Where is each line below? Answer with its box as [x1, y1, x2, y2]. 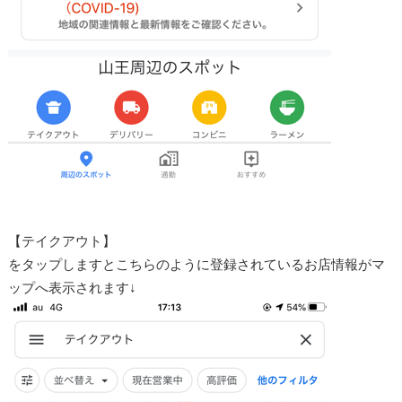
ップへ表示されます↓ [7, 278, 136, 295]
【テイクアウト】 [7, 232, 116, 249]
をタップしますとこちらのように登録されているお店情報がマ [7, 255, 385, 272]
